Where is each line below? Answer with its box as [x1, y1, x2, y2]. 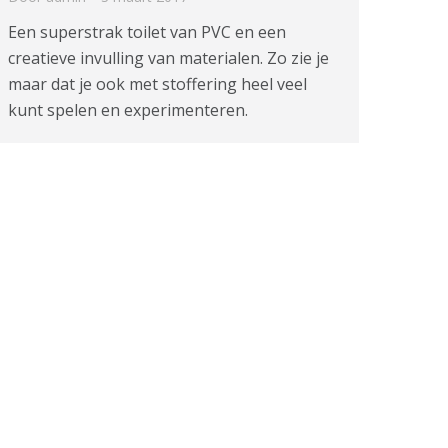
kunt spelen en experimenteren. [8, 99, 248, 122]
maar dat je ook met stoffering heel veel [8, 73, 307, 96]
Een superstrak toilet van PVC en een [8, 21, 286, 44]
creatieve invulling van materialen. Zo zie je [8, 47, 329, 70]
